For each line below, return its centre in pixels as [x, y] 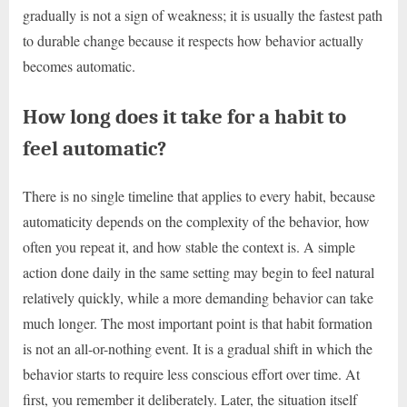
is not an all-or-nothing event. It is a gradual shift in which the [198, 349]
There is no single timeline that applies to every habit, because [199, 196]
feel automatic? [94, 149]
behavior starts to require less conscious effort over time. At [191, 374]
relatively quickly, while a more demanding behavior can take [198, 298]
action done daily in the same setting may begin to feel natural [199, 273]
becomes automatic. [79, 66]
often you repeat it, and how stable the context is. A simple [189, 247]
